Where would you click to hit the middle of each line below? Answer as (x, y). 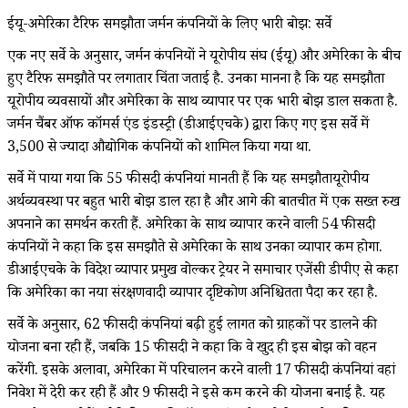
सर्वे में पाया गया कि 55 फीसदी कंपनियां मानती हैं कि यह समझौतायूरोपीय (188, 180)
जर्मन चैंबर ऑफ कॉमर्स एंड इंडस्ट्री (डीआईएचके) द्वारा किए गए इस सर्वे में (188, 126)
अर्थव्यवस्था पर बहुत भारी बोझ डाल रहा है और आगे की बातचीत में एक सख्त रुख (204, 203)
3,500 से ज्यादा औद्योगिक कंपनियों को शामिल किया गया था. (159, 148)
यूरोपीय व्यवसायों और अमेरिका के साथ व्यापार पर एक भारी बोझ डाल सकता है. (203, 103)
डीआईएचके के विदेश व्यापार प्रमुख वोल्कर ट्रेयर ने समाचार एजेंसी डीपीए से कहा (203, 271)
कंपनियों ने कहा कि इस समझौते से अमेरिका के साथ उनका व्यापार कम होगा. (195, 249)
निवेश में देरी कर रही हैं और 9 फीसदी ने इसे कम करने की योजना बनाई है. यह (196, 394)
